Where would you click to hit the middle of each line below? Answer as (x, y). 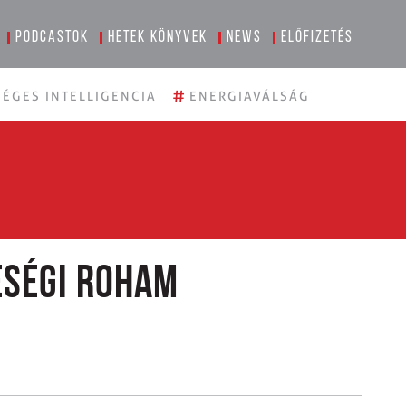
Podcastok (53, 38)
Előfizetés (318, 38)
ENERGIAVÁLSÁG (250, 96)
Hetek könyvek (158, 38)
